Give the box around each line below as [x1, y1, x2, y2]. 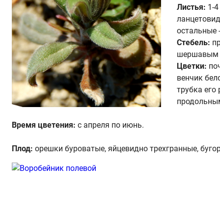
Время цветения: [12, 120, 76, 130]
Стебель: [177, 38, 210, 47]
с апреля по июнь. [76, 120, 144, 130]
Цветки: [177, 61, 207, 71]
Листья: [177, 2, 206, 12]
